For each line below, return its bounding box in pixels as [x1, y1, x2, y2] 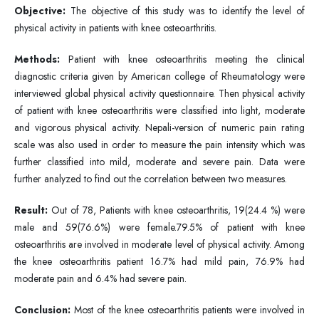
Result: [14, 202, 51, 217]
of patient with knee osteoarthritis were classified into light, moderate [14, 103, 305, 117]
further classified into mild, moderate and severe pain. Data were [14, 154, 305, 169]
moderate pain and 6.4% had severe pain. [14, 271, 187, 286]
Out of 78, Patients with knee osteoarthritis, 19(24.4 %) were [51, 202, 305, 217]
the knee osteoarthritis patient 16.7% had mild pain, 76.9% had [14, 253, 305, 268]
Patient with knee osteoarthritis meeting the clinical [59, 51, 305, 66]
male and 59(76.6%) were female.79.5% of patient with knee [14, 219, 305, 234]
